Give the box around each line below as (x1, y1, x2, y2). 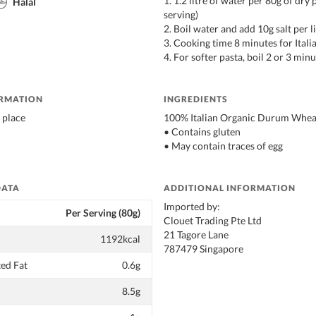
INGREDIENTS (164, 93, 228, 104)
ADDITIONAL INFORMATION (164, 182, 296, 193)
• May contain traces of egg (164, 139, 283, 152)
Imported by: (164, 200, 220, 212)
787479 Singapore (164, 242, 243, 255)
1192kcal (100, 232, 140, 245)
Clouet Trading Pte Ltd (164, 214, 262, 226)
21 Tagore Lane (164, 228, 229, 241)
